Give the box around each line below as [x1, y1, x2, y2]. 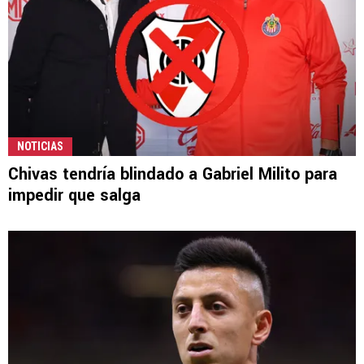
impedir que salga [8, 183, 141, 207]
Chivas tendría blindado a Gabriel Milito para [8, 162, 337, 186]
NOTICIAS [17, 139, 63, 153]
